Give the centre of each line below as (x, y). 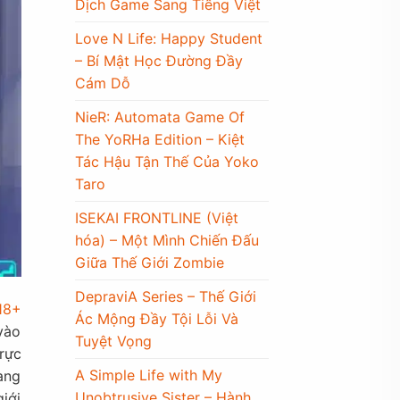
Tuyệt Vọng (113, 341)
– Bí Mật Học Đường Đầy (158, 60)
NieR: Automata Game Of (159, 117)
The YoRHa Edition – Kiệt (159, 139)
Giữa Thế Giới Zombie (149, 262)
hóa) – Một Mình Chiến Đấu (167, 240)
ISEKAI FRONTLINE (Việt (156, 217)
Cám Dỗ (102, 83)
